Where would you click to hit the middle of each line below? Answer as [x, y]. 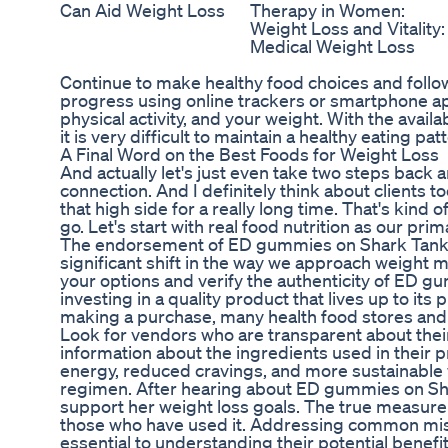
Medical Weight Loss [332, 46]
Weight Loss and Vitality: [347, 28]
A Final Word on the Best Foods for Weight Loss [249, 154]
